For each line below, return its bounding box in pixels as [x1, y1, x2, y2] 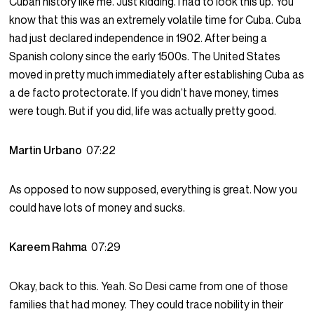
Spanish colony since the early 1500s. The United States [9, 49, 281, 64]
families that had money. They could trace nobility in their [9, 297, 284, 312]
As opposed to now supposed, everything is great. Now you [9, 182, 298, 197]
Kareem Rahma [9, 240, 92, 254]
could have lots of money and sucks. [9, 200, 186, 215]
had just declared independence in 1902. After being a [9, 31, 268, 46]
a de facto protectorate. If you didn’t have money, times [9, 86, 280, 100]
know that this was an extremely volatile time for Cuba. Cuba [9, 13, 302, 27]
